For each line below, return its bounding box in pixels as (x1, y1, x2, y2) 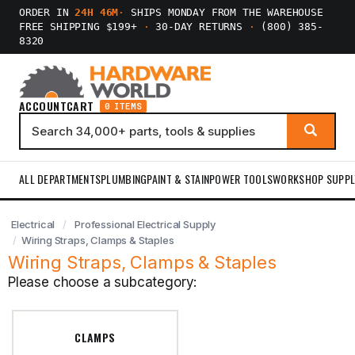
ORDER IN (19, 6, 75, 18)
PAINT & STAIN (147, 170, 210, 187)
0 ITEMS (104, 101, 143, 112)
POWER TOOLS (209, 170, 273, 187)
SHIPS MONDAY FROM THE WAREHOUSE (124, 6, 323, 18)
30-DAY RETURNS (149, 21, 249, 32)
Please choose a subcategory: (8, 274, 197, 290)
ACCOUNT (19, 97, 67, 114)
